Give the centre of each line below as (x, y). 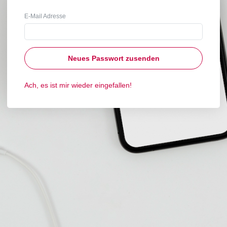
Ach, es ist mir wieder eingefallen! (78, 85)
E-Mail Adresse (45, 16)
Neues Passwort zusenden (113, 59)
